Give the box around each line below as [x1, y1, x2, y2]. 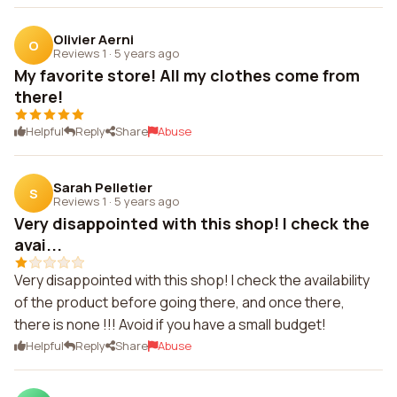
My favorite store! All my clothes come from [14, 65, 360, 86]
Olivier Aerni [53, 29, 134, 49]
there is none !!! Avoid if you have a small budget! [14, 315, 326, 334]
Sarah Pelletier [53, 177, 152, 197]
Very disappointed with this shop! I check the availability [14, 270, 370, 290]
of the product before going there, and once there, [14, 292, 345, 312]
